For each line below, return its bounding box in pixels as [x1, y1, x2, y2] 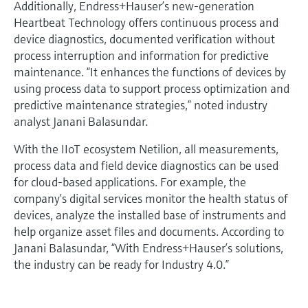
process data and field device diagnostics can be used [14, 157, 278, 173]
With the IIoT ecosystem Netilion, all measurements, [14, 140, 278, 157]
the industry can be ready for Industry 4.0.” [14, 256, 229, 272]
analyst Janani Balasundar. [14, 113, 148, 129]
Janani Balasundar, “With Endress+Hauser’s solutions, [14, 239, 283, 256]
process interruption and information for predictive [14, 47, 269, 63]
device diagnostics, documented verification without [14, 30, 275, 47]
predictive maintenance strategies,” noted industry [14, 96, 267, 113]
